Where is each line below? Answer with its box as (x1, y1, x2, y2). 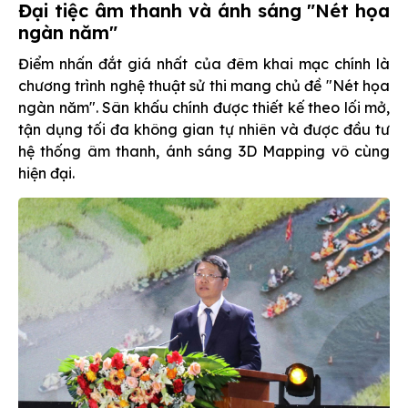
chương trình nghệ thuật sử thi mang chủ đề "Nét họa (18, 76, 390, 96)
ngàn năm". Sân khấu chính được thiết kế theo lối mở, (18, 98, 390, 117)
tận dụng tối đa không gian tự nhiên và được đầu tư (18, 120, 390, 139)
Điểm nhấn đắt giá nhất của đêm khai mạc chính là (18, 55, 390, 74)
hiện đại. (18, 164, 75, 183)
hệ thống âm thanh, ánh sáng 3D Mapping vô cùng (18, 142, 390, 161)
